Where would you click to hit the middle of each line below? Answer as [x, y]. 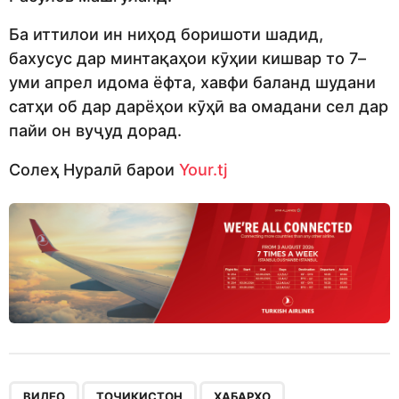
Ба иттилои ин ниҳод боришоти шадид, [166, 35]
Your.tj [203, 169]
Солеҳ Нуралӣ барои [94, 169]
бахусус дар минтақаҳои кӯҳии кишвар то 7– [187, 59]
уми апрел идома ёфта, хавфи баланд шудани [192, 83]
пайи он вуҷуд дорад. [95, 131]
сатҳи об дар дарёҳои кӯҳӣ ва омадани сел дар [199, 107]
